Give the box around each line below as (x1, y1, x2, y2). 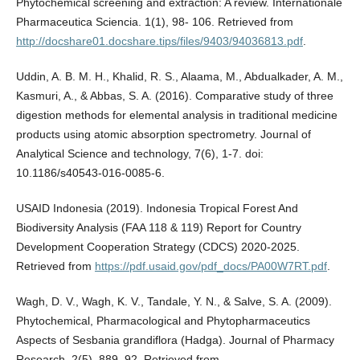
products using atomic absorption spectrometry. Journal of (15, 128, 311, 141)
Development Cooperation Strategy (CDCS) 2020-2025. (15, 240, 300, 254)
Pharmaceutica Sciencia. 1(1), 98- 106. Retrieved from (15, 15, 293, 29)
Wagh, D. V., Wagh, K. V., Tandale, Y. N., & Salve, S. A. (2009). (15, 295, 332, 309)
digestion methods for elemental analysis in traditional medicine (15, 108, 337, 122)
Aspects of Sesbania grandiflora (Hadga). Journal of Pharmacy (15, 333, 334, 347)
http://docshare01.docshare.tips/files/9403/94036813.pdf (15, 35, 303, 48)
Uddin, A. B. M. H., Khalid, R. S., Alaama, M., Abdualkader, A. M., (15, 70, 343, 84)
